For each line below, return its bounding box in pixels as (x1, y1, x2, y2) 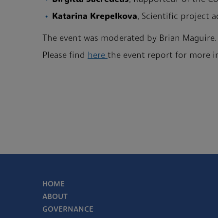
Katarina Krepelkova (52, 12, 137, 21)
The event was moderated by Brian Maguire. (42, 34, 217, 43)
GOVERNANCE (42, 206, 93, 214)
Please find (42, 51, 88, 60)
